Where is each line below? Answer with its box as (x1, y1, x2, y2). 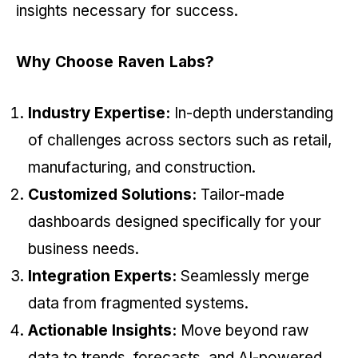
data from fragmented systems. (28, 294, 249, 313)
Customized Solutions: (28, 185, 197, 205)
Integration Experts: (28, 267, 177, 286)
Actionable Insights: (28, 321, 177, 340)
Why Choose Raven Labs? (16, 53, 214, 72)
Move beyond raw (177, 321, 309, 340)
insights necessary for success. (16, 2, 238, 21)
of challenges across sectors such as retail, (28, 131, 332, 150)
